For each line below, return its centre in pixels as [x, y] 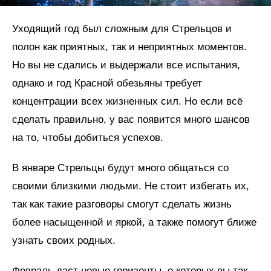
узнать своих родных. [64, 240]
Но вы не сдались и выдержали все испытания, [126, 65]
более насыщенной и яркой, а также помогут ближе [134, 222]
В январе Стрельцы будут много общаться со [120, 168]
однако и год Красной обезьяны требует [107, 83]
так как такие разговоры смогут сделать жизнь [122, 204]
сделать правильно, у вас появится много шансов [131, 119]
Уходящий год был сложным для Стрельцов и [122, 28]
